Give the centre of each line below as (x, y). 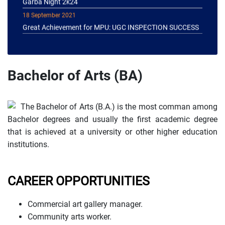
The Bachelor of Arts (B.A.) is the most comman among (119, 106)
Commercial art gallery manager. (85, 204)
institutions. (28, 144)
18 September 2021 (49, 6)
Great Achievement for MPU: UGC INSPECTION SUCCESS (111, 18)
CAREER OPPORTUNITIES (79, 181)
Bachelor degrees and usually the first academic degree (113, 119)
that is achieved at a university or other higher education (113, 132)
